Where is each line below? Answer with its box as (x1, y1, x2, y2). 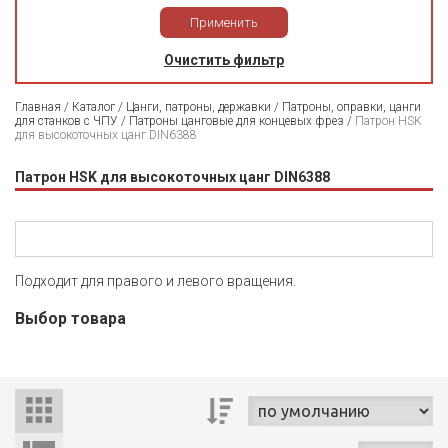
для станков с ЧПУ (15, 114, 118, 129)
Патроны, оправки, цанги (282, 100, 421, 115)
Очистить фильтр (164, 52, 284, 69)
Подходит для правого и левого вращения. (15, 273, 296, 290)
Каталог (72, 100, 115, 115)
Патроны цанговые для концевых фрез (129, 114, 344, 129)
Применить (190, 15, 258, 31)
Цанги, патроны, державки (126, 100, 271, 115)
